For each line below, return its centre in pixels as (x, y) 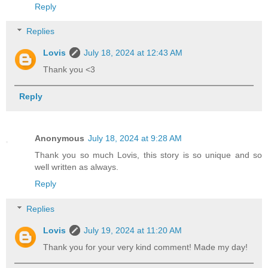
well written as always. (77, 167)
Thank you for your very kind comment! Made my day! (146, 247)
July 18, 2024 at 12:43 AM (133, 53)
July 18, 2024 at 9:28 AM (135, 138)
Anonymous (60, 138)
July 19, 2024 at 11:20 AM (133, 230)
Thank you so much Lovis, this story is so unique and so (148, 155)
